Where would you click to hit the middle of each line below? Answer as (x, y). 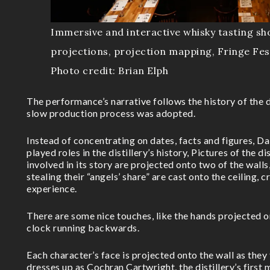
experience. (52, 188)
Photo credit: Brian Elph (109, 70)
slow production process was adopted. (111, 113)
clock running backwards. (83, 227)
